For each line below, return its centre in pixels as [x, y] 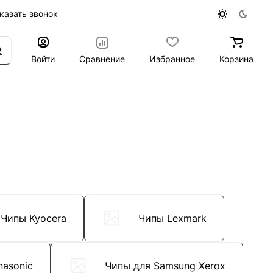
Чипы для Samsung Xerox [165, 266]
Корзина [236, 58]
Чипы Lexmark [172, 218]
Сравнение [102, 58]
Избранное [172, 58]
